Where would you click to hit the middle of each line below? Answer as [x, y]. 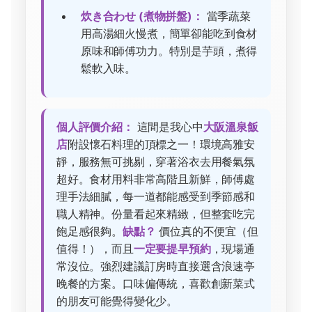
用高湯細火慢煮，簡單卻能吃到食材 [169, 34]
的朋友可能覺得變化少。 [117, 301]
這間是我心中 [168, 127]
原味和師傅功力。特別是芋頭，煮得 [169, 51]
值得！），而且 [95, 249]
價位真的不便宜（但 [207, 232]
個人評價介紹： [95, 127]
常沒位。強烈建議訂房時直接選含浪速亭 [156, 266]
